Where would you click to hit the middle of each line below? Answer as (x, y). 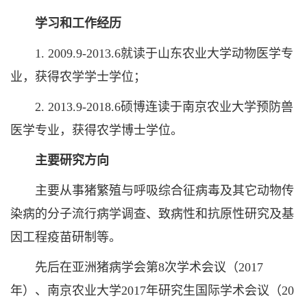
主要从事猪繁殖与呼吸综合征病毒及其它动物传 (152, 191)
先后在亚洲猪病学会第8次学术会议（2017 (137, 267)
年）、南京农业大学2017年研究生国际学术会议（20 (152, 291)
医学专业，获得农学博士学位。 (97, 130)
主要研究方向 (60, 160)
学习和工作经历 (72, 23)
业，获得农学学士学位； (78, 77)
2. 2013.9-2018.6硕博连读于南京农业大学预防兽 (152, 107)
